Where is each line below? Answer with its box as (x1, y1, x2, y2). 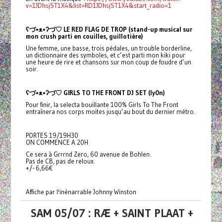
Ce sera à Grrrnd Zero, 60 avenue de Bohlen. (25, 150, 151, 159)
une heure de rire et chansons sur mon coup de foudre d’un (25, 58, 191, 66)
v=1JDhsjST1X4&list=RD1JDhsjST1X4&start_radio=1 (25, 1, 171, 10)
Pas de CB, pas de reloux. (25, 157, 95, 166)
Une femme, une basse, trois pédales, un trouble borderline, (25, 44, 192, 53)
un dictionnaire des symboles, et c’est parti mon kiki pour (25, 51, 185, 59)
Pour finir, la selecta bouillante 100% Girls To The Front (25, 101, 178, 109)
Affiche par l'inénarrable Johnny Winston (25, 188, 136, 196)
